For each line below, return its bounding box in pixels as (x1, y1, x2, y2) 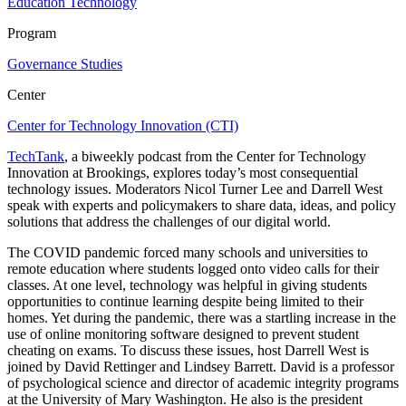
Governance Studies (7, 56, 122, 72)
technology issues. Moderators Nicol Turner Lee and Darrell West (7, 181, 382, 198)
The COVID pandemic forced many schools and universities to (7, 245, 368, 261)
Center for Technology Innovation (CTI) (7, 118, 238, 134)
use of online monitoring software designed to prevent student (7, 326, 359, 343)
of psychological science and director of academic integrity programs (7, 375, 399, 391)
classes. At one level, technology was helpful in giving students (7, 277, 367, 294)
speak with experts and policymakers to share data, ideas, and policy (7, 198, 396, 214)
